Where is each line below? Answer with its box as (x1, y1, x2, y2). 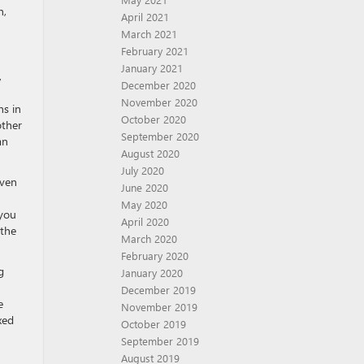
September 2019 (121, 334, 199, 348)
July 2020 (121, 163, 164, 177)
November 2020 (121, 95, 197, 109)
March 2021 (121, 27, 177, 41)
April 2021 (121, 10, 169, 24)
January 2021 (121, 61, 183, 75)
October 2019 (121, 317, 186, 331)
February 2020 (121, 249, 188, 262)
